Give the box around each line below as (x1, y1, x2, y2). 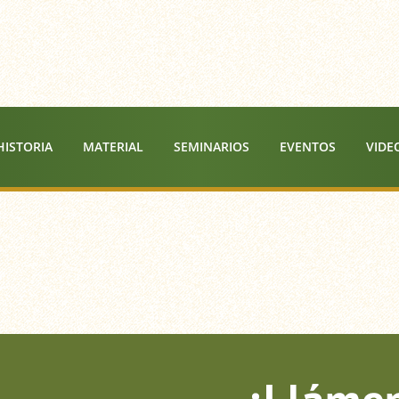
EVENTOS (280, 137, 336, 155)
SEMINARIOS (174, 137, 249, 155)
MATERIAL (83, 137, 143, 155)
